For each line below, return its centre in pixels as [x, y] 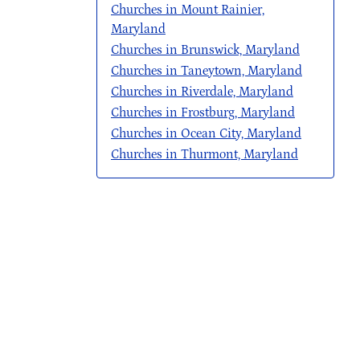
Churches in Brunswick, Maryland [205, 50]
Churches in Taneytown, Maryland [207, 71]
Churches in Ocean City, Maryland [206, 133]
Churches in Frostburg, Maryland [203, 112]
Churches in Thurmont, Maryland [205, 154]
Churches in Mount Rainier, [188, 10]
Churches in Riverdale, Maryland [202, 92]
